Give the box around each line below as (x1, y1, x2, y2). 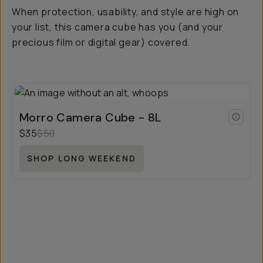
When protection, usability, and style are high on (12, 5, 240, 19)
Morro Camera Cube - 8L (19, 110, 161, 126)
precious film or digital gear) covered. (12, 36, 191, 49)
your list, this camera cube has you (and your (12, 21, 223, 34)
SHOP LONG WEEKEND (27, 153, 136, 164)
